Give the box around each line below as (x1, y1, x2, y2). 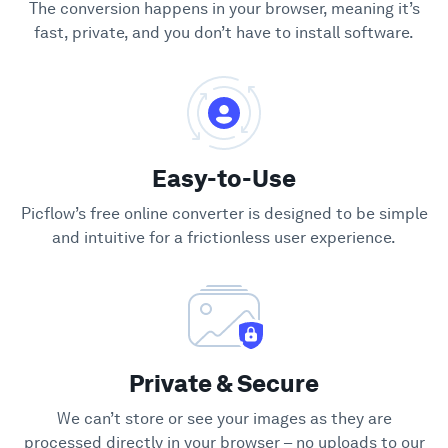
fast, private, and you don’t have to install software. (34, 23, 414, 42)
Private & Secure (129, 369, 319, 398)
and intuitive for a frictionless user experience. (52, 228, 396, 247)
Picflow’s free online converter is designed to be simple (20, 204, 428, 223)
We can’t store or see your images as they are (56, 409, 392, 428)
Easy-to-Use (152, 164, 296, 193)
